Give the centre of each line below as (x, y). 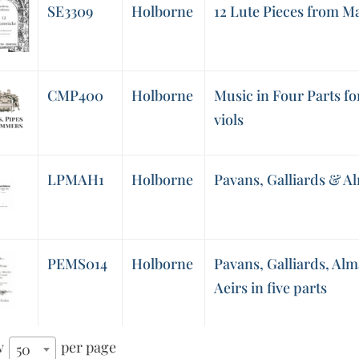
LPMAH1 (75, 180)
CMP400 (75, 96)
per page (87, 347)
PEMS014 (77, 264)
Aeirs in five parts (270, 288)
